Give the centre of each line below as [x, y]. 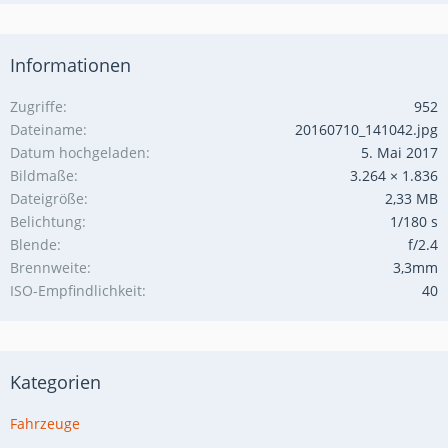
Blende [33, 244]
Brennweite [48, 267]
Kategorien [55, 381]
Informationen [70, 64]
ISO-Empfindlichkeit [76, 290]
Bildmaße [42, 175]
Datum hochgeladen [78, 152]
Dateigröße [47, 198]
